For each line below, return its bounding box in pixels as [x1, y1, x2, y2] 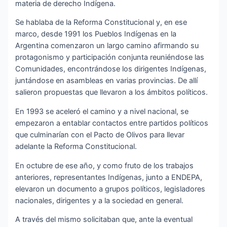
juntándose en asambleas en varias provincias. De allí [15, 76, 198, 86]
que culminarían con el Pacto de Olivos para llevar [15, 130, 185, 140]
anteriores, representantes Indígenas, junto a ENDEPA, [15, 172, 203, 182]
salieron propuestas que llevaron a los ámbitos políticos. [15, 88, 208, 97]
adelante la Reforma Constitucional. [15, 142, 137, 152]
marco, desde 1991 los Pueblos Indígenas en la [15, 29, 177, 39]
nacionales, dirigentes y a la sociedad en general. [15, 196, 184, 205]
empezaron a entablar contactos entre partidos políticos [15, 119, 209, 128]
